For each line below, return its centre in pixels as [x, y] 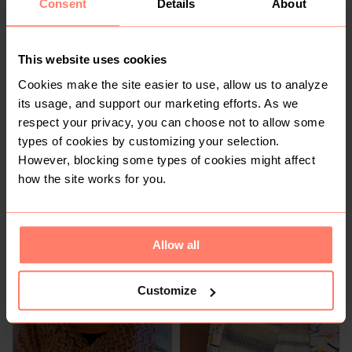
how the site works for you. [92, 178]
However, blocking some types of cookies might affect [167, 159]
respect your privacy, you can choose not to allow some [171, 122]
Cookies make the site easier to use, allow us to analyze [173, 84]
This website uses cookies [93, 60]
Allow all [176, 244]
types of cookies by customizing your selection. [149, 141]
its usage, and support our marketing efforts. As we [158, 103]
